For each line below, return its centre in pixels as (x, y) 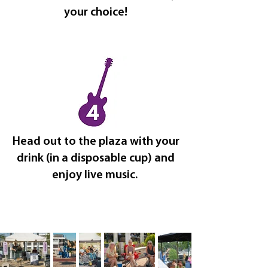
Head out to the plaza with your (96, 142)
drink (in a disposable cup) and (96, 159)
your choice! (96, 13)
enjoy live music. (96, 175)
